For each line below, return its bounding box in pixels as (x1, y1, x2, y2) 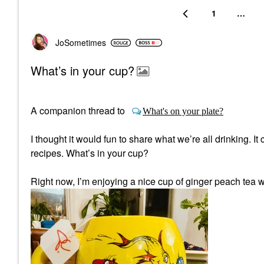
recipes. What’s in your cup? (31, 146, 148, 160)
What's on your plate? (143, 106, 223, 115)
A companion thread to (31, 104, 127, 117)
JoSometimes (55, 37, 106, 48)
